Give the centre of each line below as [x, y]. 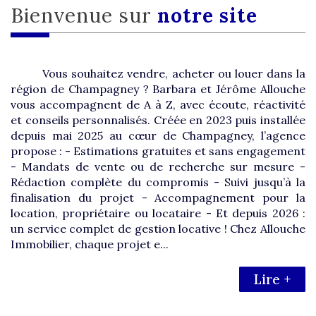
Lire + [272, 279]
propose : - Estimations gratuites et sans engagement [158, 151]
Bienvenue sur [91, 16]
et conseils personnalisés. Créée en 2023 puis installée [158, 120]
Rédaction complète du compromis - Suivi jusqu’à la [158, 182]
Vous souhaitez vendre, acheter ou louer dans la [170, 73]
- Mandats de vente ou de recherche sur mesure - [158, 166]
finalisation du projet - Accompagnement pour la [158, 197]
